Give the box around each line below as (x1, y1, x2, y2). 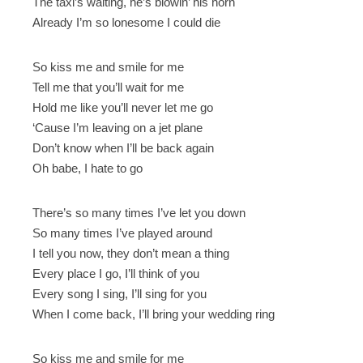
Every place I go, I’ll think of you (32, 266, 199, 280)
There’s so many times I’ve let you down (32, 205, 246, 220)
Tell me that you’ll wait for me (32, 79, 184, 94)
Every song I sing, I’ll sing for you (32, 286, 207, 301)
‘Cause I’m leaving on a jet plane (32, 120, 203, 135)
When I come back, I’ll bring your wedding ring (32, 306, 275, 321)
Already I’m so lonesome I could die (32, 15, 220, 29)
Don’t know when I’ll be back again (32, 140, 214, 155)
